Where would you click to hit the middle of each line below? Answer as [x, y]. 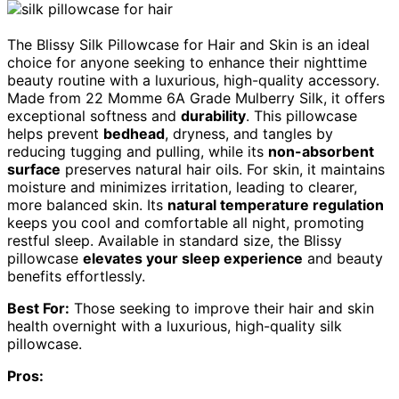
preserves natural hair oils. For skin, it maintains [223, 169]
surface [34, 169]
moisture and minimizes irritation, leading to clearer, [182, 187]
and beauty [343, 258]
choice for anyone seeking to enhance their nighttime [187, 62]
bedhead [134, 133]
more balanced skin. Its [87, 204]
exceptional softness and [94, 115]
